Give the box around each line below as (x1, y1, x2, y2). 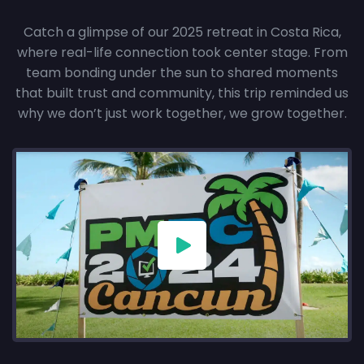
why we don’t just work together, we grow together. (17, 103, 347, 123)
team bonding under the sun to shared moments (26, 63, 338, 82)
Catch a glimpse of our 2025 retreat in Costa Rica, (23, 22, 341, 41)
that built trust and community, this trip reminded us (15, 83, 349, 102)
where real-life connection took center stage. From (16, 42, 348, 62)
